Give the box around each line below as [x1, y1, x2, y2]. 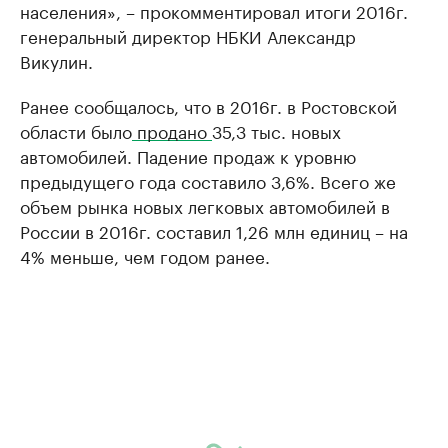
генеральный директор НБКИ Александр [20, 22, 356, 48]
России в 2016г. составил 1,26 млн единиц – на [20, 217, 408, 243]
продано [132, 117, 212, 143]
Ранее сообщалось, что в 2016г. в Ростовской [20, 92, 397, 118]
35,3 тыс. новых [212, 117, 341, 143]
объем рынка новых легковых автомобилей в [20, 192, 390, 218]
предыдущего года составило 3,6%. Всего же [20, 167, 396, 193]
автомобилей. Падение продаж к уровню [20, 142, 356, 168]
